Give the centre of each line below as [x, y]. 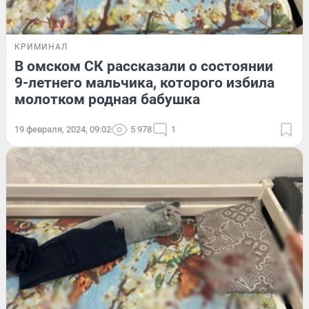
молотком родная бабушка [107, 99]
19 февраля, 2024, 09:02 [63, 129]
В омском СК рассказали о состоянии [144, 66]
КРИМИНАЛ [41, 47]
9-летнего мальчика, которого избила [144, 82]
